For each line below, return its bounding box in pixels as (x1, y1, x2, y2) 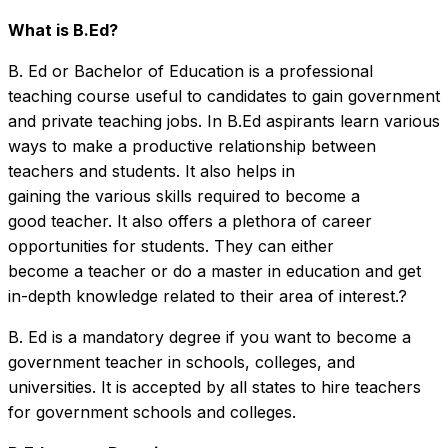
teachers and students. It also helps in (8, 160, 295, 181)
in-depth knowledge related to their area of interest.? (8, 285, 407, 306)
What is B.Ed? (8, 19, 122, 40)
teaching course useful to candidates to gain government (8, 85, 440, 106)
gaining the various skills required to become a (8, 185, 360, 206)
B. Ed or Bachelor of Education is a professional (8, 60, 373, 81)
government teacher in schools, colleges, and (8, 351, 355, 372)
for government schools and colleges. (8, 401, 296, 422)
